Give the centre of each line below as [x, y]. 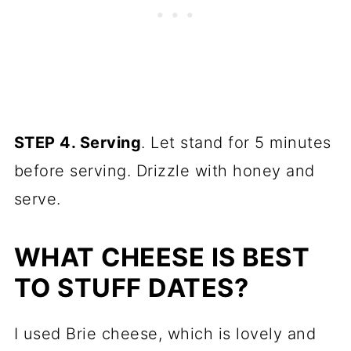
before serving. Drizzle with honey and [164, 170]
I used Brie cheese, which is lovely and [165, 333]
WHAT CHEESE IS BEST [162, 257]
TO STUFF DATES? [131, 288]
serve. [37, 199]
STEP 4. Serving [78, 142]
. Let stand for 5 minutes [236, 142]
